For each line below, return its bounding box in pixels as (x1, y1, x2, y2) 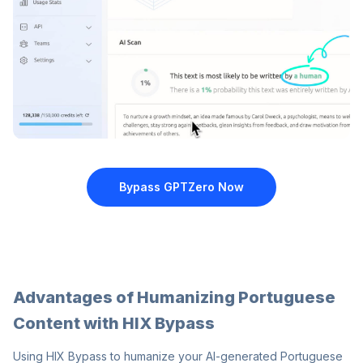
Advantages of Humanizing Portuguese (13, 288, 335, 308)
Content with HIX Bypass (13, 314, 215, 334)
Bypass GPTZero (119, 180, 215, 194)
